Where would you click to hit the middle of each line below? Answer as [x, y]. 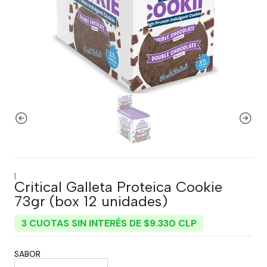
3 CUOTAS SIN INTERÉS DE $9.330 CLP [109, 223]
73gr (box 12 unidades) [91, 201]
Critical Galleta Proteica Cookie [118, 187]
